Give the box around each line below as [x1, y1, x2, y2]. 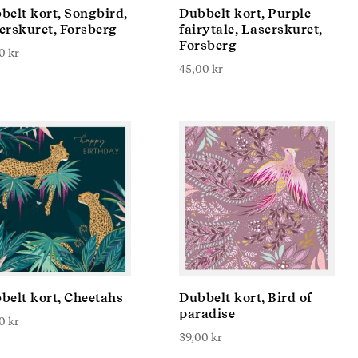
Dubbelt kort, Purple [179, 6, 311, 21]
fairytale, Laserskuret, [179, 22, 322, 37]
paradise [179, 306, 235, 321]
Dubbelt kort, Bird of [179, 290, 312, 305]
